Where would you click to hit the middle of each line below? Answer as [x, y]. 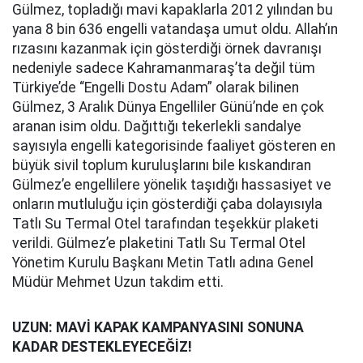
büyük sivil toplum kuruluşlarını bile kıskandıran [162, 165]
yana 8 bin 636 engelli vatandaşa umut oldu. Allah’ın [175, 29]
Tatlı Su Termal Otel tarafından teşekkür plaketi [165, 224]
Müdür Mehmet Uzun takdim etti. [118, 282]
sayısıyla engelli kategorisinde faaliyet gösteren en [174, 146]
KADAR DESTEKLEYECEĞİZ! [102, 347]
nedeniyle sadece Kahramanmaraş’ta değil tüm [164, 68]
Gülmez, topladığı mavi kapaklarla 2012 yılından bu [173, 10]
